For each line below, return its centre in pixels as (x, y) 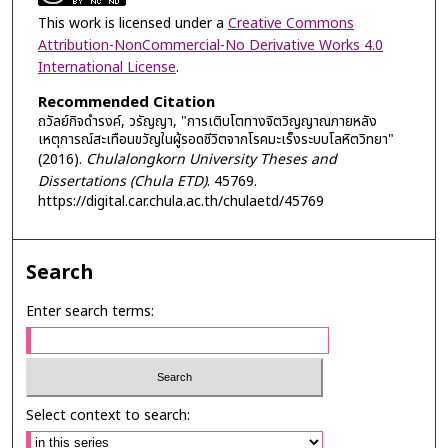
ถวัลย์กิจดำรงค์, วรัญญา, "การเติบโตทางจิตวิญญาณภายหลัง (207, 121)
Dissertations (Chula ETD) (122, 181)
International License (106, 68)
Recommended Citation (126, 102)
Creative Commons (290, 24)
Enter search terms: (90, 312)
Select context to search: (108, 415)
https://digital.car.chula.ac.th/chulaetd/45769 (180, 201)
